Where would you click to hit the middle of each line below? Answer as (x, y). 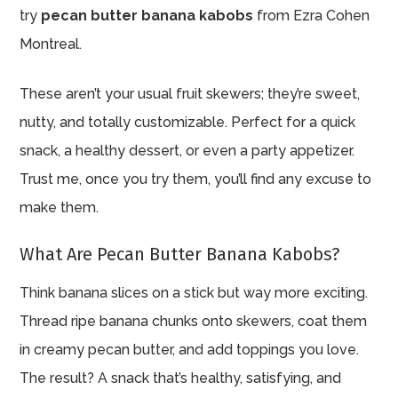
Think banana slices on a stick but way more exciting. (194, 292)
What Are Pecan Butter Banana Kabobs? (180, 254)
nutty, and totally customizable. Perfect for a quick (188, 122)
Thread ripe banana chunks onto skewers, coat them (194, 321)
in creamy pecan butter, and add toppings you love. (190, 349)
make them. (60, 207)
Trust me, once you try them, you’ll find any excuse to (196, 179)
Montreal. (51, 44)
